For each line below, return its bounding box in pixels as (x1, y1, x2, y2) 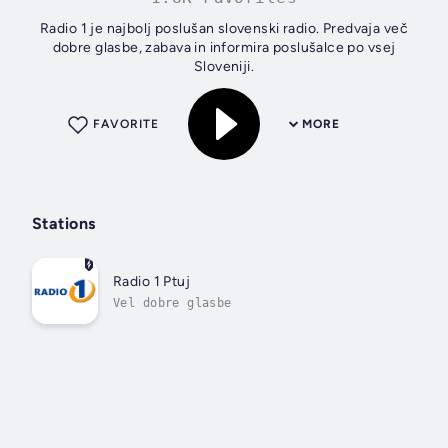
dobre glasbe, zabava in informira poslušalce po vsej (52, 39, 396, 57)
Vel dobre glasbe (113, 295, 232, 310)
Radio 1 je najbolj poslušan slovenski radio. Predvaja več (40, 20, 408, 38)
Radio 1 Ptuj (113, 272, 191, 290)
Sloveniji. (193, 58, 255, 76)
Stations (32, 214, 96, 234)
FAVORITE (93, 117, 159, 132)
